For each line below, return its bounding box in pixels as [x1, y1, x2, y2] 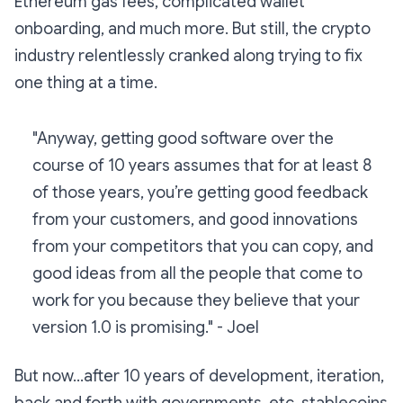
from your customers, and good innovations [32, 210, 358, 230]
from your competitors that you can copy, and [32, 237, 373, 257]
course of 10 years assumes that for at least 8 [32, 156, 372, 176]
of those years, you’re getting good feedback [32, 183, 368, 203]
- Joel [217, 318, 259, 338]
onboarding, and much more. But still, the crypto [14, 19, 371, 40]
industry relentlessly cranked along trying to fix [14, 46, 363, 67]
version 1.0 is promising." [32, 318, 217, 338]
